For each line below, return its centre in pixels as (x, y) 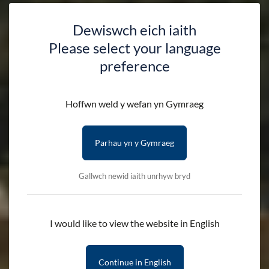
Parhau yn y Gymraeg (134, 142)
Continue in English (134, 262)
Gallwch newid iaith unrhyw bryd (134, 176)
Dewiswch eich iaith (134, 29)
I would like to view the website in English (134, 223)
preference (134, 65)
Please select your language (134, 47)
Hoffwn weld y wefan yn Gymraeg (134, 103)
